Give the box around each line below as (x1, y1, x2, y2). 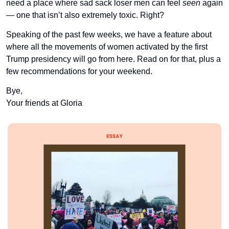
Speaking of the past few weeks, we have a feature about (6, 30, 212, 39)
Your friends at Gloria (6, 98, 82, 107)
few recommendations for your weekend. (6, 66, 152, 76)
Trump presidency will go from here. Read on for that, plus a (6, 54, 221, 63)
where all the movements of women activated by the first (6, 42, 208, 51)
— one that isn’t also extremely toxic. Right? (6, 10, 164, 19)
